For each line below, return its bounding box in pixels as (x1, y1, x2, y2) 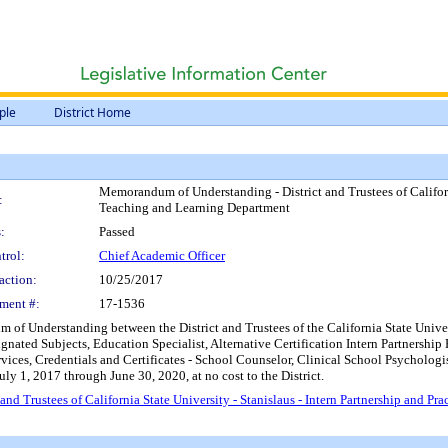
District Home (54, 104, 131, 121)
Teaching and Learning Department (99, 200, 290, 215)
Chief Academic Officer (99, 248, 225, 263)
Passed (99, 224, 135, 239)
